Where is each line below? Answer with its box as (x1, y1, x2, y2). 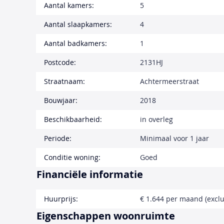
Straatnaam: (44, 76, 85, 86)
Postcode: (44, 57, 76, 67)
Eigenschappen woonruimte (36, 208, 175, 222)
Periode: (44, 133, 71, 143)
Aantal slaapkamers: (44, 19, 112, 29)
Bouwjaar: (44, 95, 77, 105)
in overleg (140, 114, 173, 124)
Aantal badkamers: (44, 38, 107, 48)
